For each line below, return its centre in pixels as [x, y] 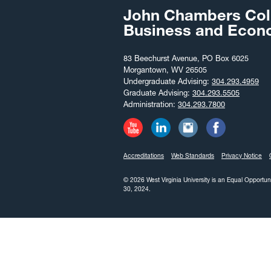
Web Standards [193, 156]
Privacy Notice [242, 156]
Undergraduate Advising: [168, 82]
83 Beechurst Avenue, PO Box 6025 [186, 59]
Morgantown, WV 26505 [165, 70]
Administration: [151, 105]
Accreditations [144, 156]
